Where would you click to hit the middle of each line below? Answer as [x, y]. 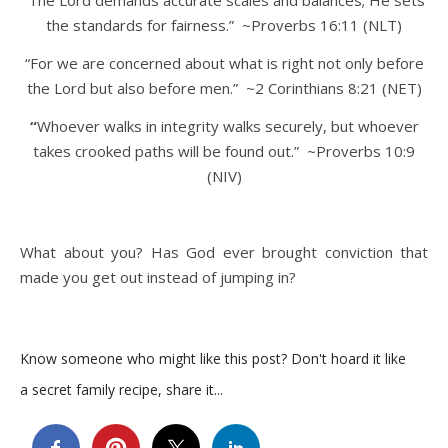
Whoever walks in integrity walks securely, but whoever [227, 125]
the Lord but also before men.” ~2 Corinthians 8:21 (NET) [224, 87]
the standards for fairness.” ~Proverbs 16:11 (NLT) [224, 24]
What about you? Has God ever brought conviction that [224, 251]
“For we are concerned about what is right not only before [224, 62]
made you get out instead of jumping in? [158, 276]
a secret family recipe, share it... [121, 389]
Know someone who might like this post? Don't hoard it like [213, 358]
